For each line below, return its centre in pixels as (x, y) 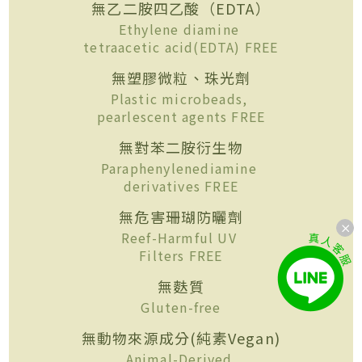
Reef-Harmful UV (181, 237)
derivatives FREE (181, 185)
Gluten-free (181, 307)
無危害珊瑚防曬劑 (181, 216)
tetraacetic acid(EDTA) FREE (181, 46)
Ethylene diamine (181, 29)
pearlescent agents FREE (181, 116)
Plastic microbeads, (181, 98)
